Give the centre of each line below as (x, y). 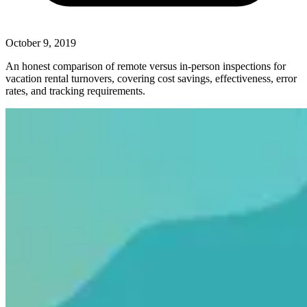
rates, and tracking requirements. (75, 90)
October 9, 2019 (41, 42)
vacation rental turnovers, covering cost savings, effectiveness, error (151, 78)
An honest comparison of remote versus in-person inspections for (146, 66)
